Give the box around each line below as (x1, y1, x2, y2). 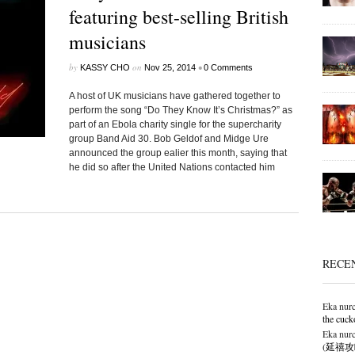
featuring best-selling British (68, 4, 288, 29)
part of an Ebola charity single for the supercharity (68, 119, 281, 130)
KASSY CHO (79, 63, 130, 72)
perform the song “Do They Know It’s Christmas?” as (68, 105, 292, 116)
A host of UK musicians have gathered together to (68, 90, 281, 101)
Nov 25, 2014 (143, 63, 196, 72)
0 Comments (203, 63, 253, 72)
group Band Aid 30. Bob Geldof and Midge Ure (68, 133, 269, 144)
